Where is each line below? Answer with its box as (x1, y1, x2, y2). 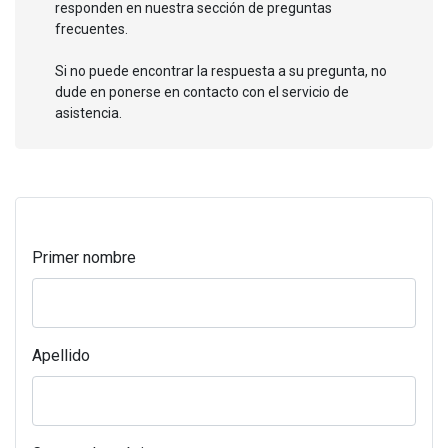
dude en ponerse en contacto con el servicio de (55, 83, 349, 100)
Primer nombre (32, 247, 136, 267)
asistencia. (55, 104, 122, 121)
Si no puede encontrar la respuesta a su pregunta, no (55, 62, 387, 79)
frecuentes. (55, 20, 128, 37)
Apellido (32, 345, 90, 365)
